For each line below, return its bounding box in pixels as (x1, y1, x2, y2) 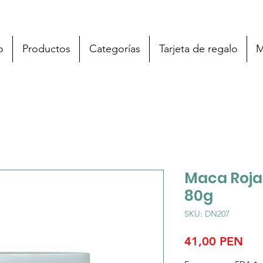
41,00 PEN (184, 234, 243, 248)
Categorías (89, 42, 140, 55)
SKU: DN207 (184, 208, 230, 219)
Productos (22, 42, 70, 55)
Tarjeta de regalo (159, 42, 238, 55)
